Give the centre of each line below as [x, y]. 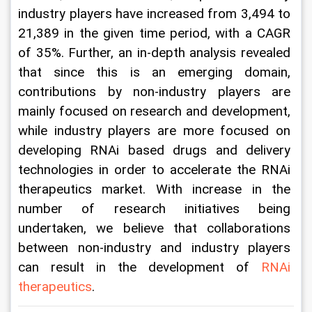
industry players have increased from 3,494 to [156, 14]
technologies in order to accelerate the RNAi [156, 170]
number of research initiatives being [156, 209]
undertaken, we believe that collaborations [156, 229]
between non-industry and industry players [156, 248]
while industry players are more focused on [156, 131]
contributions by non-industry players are [156, 92]
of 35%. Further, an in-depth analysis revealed [156, 53]
